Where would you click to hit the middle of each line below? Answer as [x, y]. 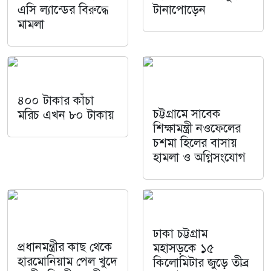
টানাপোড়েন [179, 9]
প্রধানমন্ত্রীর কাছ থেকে [65, 247]
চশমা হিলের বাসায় [195, 142]
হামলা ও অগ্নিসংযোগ [199, 157]
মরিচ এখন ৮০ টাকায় [66, 115]
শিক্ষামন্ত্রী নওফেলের [197, 128]
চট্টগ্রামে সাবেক [187, 113]
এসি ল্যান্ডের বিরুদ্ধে [63, 9]
